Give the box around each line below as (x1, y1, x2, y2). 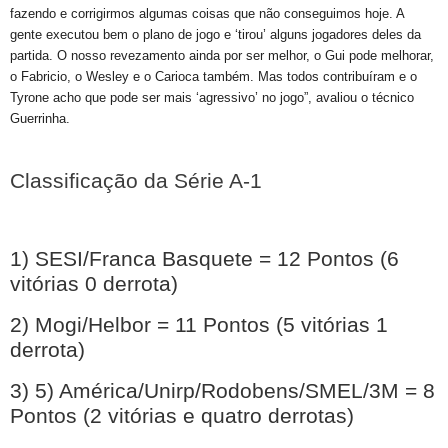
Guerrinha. (10, 111, 70, 126)
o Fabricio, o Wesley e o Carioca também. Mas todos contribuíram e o (10, 69, 417, 84)
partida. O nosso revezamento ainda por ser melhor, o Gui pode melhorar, (10, 48, 434, 63)
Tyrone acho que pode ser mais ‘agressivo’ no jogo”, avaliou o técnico (10, 90, 414, 105)
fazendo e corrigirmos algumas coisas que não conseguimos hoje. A (10, 6, 404, 21)
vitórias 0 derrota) (10, 272, 184, 296)
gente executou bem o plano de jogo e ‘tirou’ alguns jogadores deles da (10, 27, 421, 42)
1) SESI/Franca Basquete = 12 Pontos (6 (10, 247, 399, 271)
